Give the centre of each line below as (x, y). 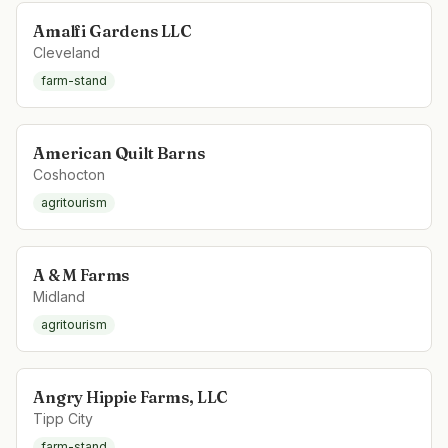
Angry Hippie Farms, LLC (131, 397)
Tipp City (63, 418)
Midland (59, 296)
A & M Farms (81, 275)
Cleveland (66, 52)
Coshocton (69, 174)
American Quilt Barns (119, 153)
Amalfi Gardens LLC (113, 31)
